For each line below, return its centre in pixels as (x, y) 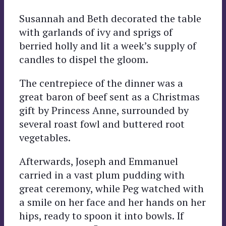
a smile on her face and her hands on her (112, 202)
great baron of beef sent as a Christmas (109, 96)
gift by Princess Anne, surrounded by (104, 110)
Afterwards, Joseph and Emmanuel (99, 161)
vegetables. (45, 137)
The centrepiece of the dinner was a (101, 83)
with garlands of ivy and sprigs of (96, 32)
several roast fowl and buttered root (102, 124)
